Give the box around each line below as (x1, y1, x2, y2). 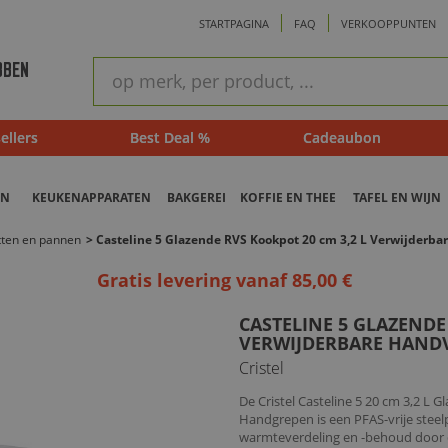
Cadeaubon (303, 128, 381, 148)
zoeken (92, 74, 134, 92)
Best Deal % (129, 128, 210, 148)
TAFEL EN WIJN (352, 189, 441, 207)
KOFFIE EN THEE (240, 189, 336, 207)
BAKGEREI (167, 189, 226, 207)
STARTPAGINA (199, 16, 270, 32)
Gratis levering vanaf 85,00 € (96, 268, 352, 294)
